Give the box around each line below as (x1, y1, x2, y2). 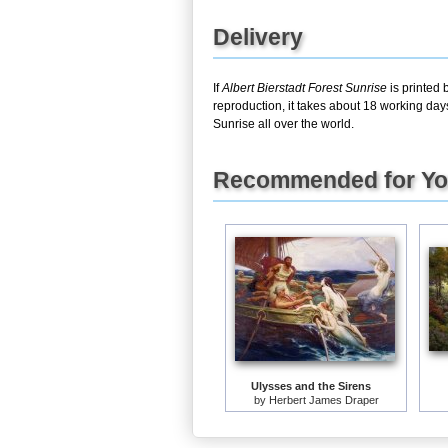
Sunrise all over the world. (213, 117, 354, 131)
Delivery (213, 24, 303, 50)
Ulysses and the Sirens (251, 380, 371, 392)
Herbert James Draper (268, 394, 379, 406)
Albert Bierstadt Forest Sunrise (222, 81, 387, 95)
